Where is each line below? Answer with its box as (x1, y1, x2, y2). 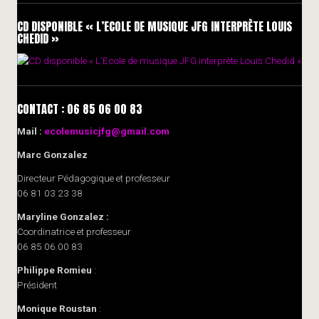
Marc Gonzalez (17, 148, 88, 160)
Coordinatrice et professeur (17, 225, 131, 237)
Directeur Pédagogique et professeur (17, 172, 170, 184)
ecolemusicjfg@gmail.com (44, 125, 169, 137)
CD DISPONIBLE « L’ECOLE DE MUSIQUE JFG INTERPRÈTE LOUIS (17, 17, 292, 35)
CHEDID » (17, 29, 59, 47)
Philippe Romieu (17, 263, 92, 276)
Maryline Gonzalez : (17, 210, 111, 222)
